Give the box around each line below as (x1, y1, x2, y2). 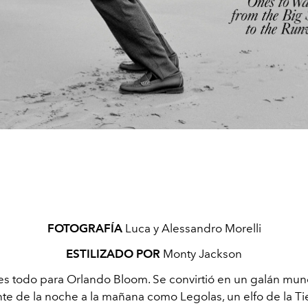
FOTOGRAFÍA (47, 221, 122, 236)
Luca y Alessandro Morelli (122, 221, 261, 236)
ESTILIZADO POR (66, 247, 160, 261)
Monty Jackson (160, 247, 242, 261)
